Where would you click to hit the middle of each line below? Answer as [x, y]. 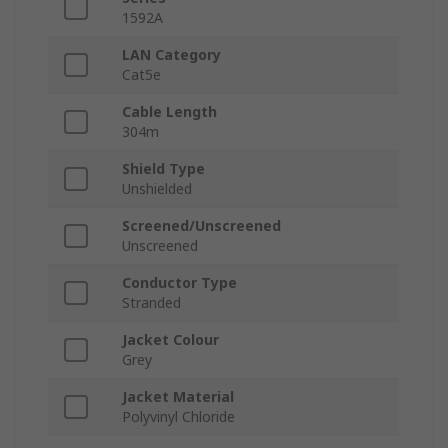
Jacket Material [178, 397]
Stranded [151, 303]
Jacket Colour [170, 340]
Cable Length [169, 112]
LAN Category [171, 55]
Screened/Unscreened [201, 226]
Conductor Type [179, 283]
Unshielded [157, 189]
